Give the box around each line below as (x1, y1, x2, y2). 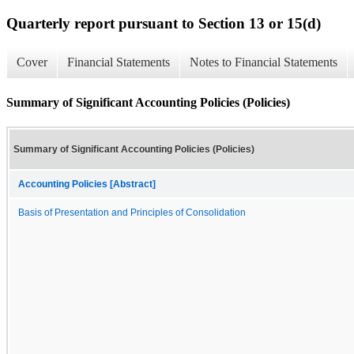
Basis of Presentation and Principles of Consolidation (18, 207, 246, 217)
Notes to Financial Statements (190, 55, 337, 70)
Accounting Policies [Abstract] (18, 179, 156, 189)
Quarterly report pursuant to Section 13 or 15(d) (6, 14, 321, 32)
